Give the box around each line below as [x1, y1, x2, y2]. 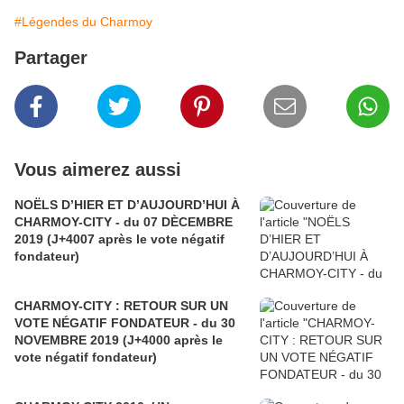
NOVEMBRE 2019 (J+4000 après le [14, 333, 90, 348]
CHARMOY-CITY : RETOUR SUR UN [14, 298, 228, 314]
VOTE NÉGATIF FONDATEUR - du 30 [14, 316, 235, 331]
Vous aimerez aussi [14, 160, 181, 180]
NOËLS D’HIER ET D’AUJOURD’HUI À [14, 197, 240, 213]
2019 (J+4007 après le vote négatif [14, 232, 225, 247]
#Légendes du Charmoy [14, 14, 152, 30]
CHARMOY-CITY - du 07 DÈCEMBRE [14, 215, 233, 230]
